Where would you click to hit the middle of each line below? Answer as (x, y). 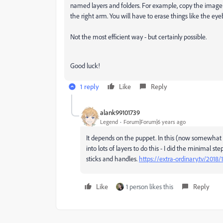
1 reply (90, 86)
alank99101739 (120, 112)
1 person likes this (150, 186)
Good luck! (85, 65)
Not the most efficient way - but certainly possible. (138, 37)
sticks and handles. (112, 159)
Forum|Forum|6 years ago (155, 121)
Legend (109, 121)
